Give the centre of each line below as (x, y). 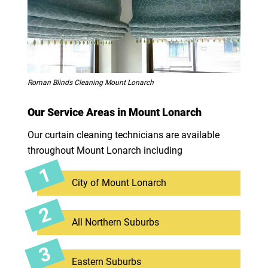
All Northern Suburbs (115, 222)
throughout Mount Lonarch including (105, 150)
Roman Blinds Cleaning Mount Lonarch (90, 82)
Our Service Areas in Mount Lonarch (114, 112)
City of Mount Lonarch (119, 182)
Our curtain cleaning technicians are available (123, 135)
